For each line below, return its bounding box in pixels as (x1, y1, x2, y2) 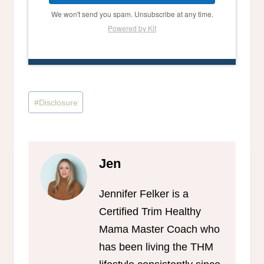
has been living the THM (99, 241, 213, 253)
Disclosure (38, 97, 78, 107)
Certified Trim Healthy (99, 206, 201, 218)
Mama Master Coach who (99, 223, 220, 236)
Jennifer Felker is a (99, 188, 189, 200)
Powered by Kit (108, 22, 156, 33)
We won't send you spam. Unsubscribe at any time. (51, 8, 213, 19)
